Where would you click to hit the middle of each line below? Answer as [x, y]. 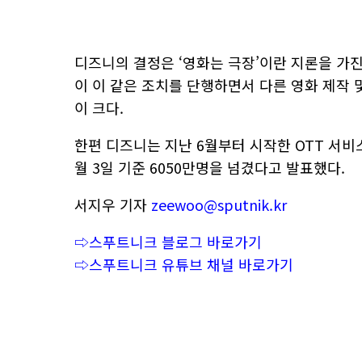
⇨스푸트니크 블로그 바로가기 [168, 242]
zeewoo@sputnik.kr [219, 204]
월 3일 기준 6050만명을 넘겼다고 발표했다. [212, 167]
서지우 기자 [113, 204]
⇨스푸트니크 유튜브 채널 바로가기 [184, 264]
